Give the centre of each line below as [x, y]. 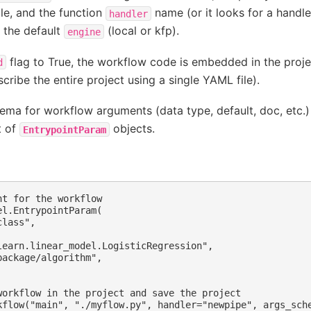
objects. [132, 129]
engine [84, 32]
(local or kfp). [141, 31]
